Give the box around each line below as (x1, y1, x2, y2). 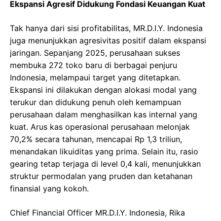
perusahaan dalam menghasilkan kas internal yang (10, 110, 197, 119)
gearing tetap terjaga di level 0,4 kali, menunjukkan (10, 159, 201, 169)
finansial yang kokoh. (10, 184, 89, 193)
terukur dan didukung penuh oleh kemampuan (10, 97, 181, 107)
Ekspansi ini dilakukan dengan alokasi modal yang (10, 85, 197, 95)
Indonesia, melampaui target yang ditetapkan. (10, 73, 181, 82)
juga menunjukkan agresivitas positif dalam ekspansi (10, 36, 206, 45)
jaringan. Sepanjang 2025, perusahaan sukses (10, 48, 180, 58)
